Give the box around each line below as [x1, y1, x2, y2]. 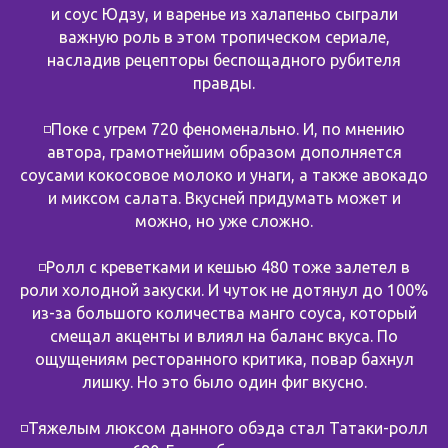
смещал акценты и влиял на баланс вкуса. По [50, 326, 398, 345]
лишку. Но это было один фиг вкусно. [81, 372, 367, 391]
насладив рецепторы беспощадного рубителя [47, 50, 401, 69]
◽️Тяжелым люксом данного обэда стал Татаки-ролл [20, 418, 428, 437]
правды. [193, 73, 255, 92]
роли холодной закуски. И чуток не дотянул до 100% [20, 280, 428, 299]
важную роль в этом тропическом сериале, [58, 27, 390, 46]
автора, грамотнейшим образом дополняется [46, 142, 402, 161]
